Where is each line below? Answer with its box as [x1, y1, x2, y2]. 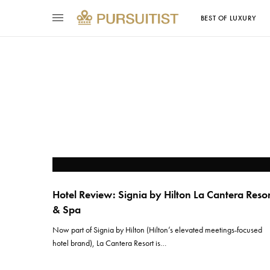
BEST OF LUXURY [200, 13, 256, 23]
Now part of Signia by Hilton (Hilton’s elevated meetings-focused [52, 224, 263, 235]
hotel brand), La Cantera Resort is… [52, 237, 167, 248]
